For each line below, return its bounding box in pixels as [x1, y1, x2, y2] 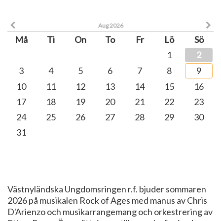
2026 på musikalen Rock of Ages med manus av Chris [7, 195, 207, 206]
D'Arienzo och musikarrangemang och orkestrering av [7, 206, 213, 217]
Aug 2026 [98, 22, 123, 29]
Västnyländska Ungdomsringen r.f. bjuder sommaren [7, 184, 206, 194]
